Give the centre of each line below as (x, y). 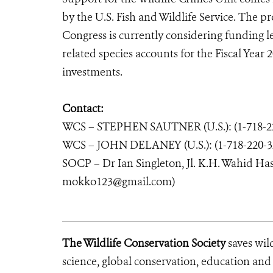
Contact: (83, 108)
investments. (92, 72)
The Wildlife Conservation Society (144, 243)
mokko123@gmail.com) (119, 182)
